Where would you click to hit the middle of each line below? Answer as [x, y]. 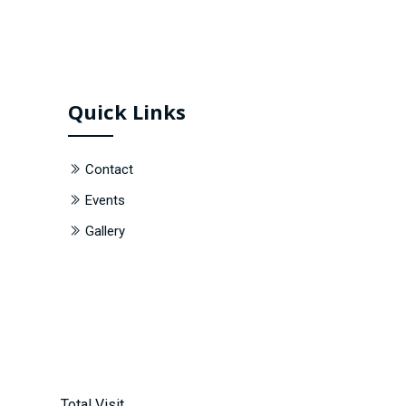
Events [106, 200]
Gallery [106, 231]
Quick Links [127, 111]
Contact [110, 169]
